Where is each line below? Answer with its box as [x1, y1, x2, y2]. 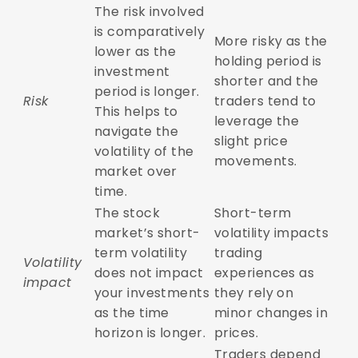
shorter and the [213, 72, 319, 91]
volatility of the [93, 142, 194, 161]
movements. [213, 152, 300, 171]
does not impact [93, 264, 204, 283]
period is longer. [93, 82, 200, 101]
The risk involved [93, 2, 205, 22]
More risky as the [213, 32, 328, 51]
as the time [93, 304, 169, 323]
